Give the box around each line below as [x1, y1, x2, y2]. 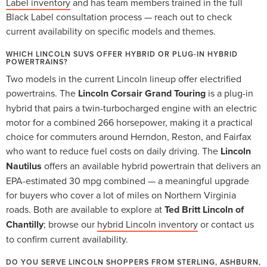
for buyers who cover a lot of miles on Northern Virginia [6, 188, 236, 201]
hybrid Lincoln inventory [97, 217, 198, 231]
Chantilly [6, 217, 44, 231]
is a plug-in [206, 86, 253, 100]
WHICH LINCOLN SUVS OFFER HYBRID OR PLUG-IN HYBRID [6, 48, 238, 59]
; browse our [44, 217, 97, 231]
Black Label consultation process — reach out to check [6, 10, 232, 23]
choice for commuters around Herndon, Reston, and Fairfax [6, 129, 252, 143]
